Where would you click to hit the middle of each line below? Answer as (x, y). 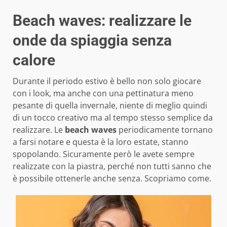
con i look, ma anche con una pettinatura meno (103, 93)
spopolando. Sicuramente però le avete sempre (104, 154)
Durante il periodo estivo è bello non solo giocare (107, 81)
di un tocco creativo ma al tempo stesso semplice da (113, 117)
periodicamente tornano (165, 129)
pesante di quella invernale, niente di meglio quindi (110, 105)
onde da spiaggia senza (92, 40)
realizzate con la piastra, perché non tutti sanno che (112, 166)
